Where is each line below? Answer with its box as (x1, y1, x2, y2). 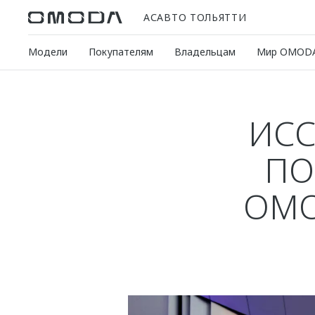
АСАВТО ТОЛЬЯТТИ (143, 10, 247, 24)
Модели (28, 45, 67, 58)
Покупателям (89, 45, 153, 58)
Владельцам (174, 45, 236, 58)
